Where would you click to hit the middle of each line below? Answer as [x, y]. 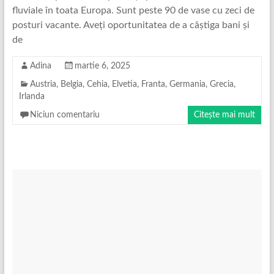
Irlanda [31, 96]
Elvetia [124, 84]
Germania [187, 84]
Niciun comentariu [65, 115]
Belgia [71, 84]
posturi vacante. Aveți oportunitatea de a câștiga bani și [131, 25]
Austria [43, 84]
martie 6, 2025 [102, 66]
